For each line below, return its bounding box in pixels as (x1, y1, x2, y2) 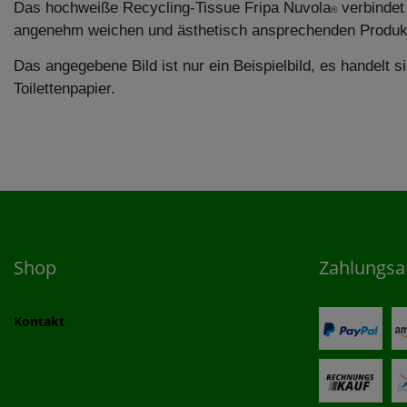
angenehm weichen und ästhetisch (14, 22, 252, 40)
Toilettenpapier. (14, 80, 115, 98)
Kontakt (14, 313, 65, 331)
